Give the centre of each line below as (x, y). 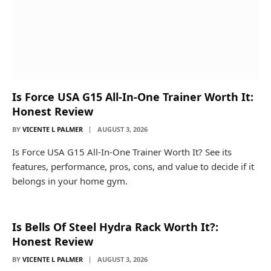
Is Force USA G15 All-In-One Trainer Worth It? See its (122, 152)
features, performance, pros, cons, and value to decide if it (133, 166)
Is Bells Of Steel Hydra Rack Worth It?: (115, 227)
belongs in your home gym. (70, 181)
